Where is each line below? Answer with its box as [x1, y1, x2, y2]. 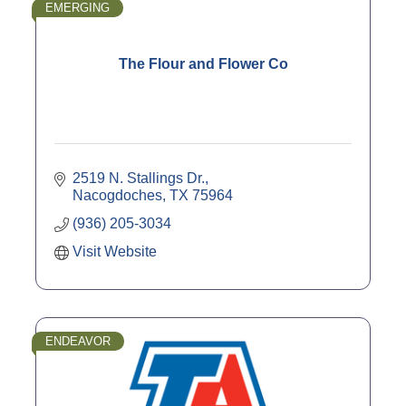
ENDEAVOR [45, 333, 111, 348]
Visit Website [72, 243, 157, 259]
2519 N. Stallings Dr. [72, 169, 205, 186]
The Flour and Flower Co [118, 55, 288, 72]
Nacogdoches [72, 187, 162, 203]
